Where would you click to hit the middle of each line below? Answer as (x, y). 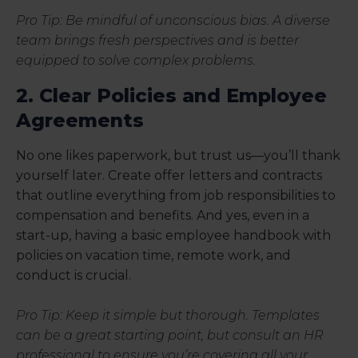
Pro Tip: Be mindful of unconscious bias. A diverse (173, 21)
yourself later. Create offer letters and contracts (169, 176)
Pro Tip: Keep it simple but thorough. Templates (168, 316)
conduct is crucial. (74, 276)
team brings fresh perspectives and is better (157, 41)
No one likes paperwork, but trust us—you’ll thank (178, 156)
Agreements (80, 121)
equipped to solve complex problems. (136, 61)
